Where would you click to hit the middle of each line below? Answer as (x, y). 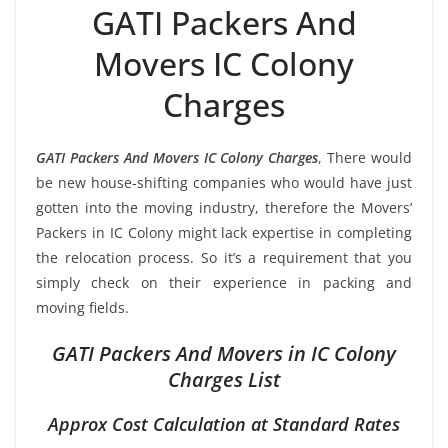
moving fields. (82, 307)
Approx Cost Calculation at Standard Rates (224, 423)
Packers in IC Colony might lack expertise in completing (224, 232)
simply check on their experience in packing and (224, 282)
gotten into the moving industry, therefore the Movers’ (224, 207)
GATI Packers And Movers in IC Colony (224, 353)
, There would (365, 157)
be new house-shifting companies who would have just (224, 182)
